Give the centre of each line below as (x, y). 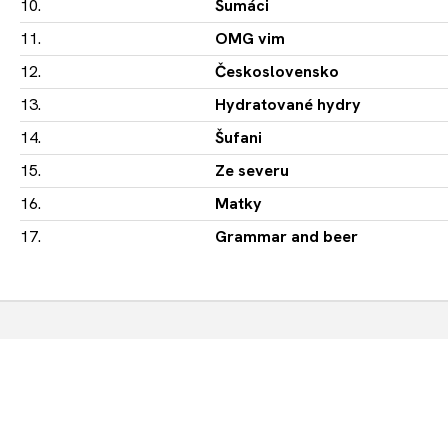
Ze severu (252, 171)
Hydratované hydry (288, 105)
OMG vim (250, 39)
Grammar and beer (286, 237)
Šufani (238, 138)
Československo (277, 72)
